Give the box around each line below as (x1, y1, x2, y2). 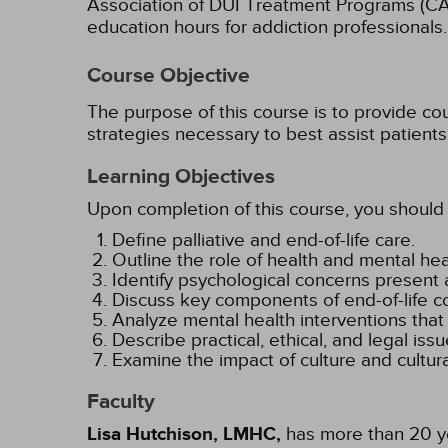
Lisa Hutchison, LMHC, (87, 423, 281, 446)
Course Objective (87, 63, 250, 89)
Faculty (87, 389, 155, 415)
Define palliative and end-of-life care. (112, 229, 415, 251)
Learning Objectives (87, 164, 275, 190)
